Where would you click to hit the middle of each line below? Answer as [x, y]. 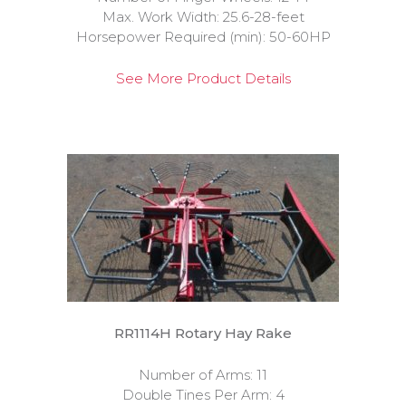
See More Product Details [203, 78]
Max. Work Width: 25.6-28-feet [203, 17]
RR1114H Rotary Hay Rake [203, 333]
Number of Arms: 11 [203, 375]
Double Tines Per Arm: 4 [203, 395]
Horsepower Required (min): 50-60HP [203, 37]
